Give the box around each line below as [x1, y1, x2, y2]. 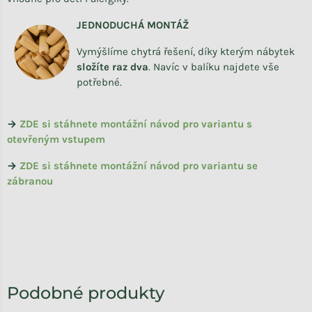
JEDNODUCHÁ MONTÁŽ [77, 19, 189, 32]
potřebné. [77, 76, 122, 89]
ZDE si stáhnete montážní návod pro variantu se [19, 159, 258, 173]
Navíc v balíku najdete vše [153, 61, 279, 74]
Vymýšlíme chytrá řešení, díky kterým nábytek [77, 45, 295, 58]
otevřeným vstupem [7, 133, 105, 146]
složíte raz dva [77, 61, 148, 74]
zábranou [7, 175, 53, 188]
